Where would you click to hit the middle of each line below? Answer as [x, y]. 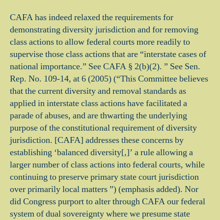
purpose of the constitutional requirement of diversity [103, 128]
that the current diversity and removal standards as [98, 91]
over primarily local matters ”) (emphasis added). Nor [104, 189]
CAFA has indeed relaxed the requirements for [92, 17]
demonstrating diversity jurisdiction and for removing [104, 30]
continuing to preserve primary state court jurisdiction [104, 177]
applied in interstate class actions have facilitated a [98, 103]
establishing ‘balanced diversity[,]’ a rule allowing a [101, 152]
